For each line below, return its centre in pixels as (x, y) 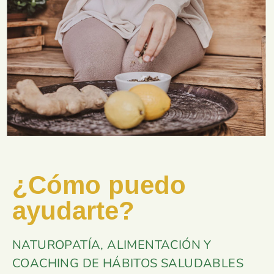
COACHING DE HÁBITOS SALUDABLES (128, 264)
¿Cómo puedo (99, 185)
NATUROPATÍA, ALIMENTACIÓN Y (112, 245)
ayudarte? (73, 211)
